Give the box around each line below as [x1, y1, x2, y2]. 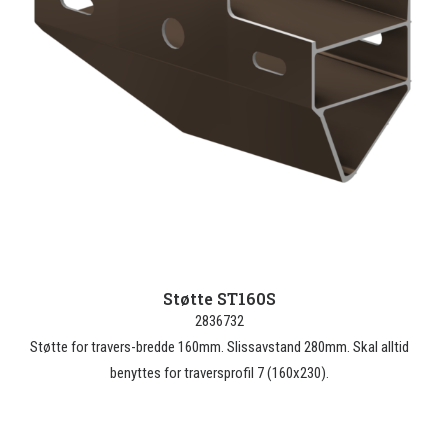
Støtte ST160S [162, 288, 276, 309]
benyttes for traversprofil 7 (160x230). [109, 364, 329, 382]
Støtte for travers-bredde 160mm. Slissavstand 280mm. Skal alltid [29, 338, 409, 356]
